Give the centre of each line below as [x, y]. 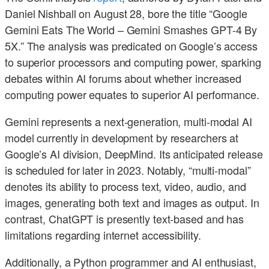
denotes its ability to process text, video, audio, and [125, 186]
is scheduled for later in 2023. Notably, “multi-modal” [128, 170]
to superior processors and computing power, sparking [133, 62]
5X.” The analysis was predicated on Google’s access [131, 46]
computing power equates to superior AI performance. [132, 95]
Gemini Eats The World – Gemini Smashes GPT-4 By [131, 30]
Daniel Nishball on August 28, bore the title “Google [126, 14]
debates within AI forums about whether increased [123, 78]
